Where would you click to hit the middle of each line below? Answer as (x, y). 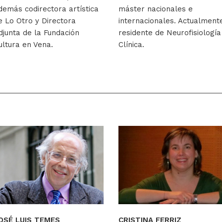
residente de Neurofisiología (170, 32)
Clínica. (131, 44)
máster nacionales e (156, 9)
